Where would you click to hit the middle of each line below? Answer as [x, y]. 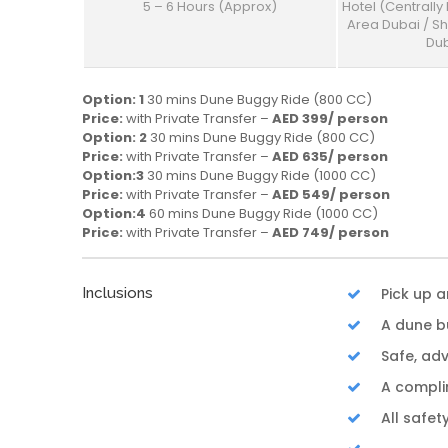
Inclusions [117, 293]
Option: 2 [116, 138]
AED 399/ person [330, 119]
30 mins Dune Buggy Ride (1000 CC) [261, 176]
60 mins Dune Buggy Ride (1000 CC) [263, 214]
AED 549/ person [331, 195]
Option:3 [114, 176]
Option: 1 [114, 100]
